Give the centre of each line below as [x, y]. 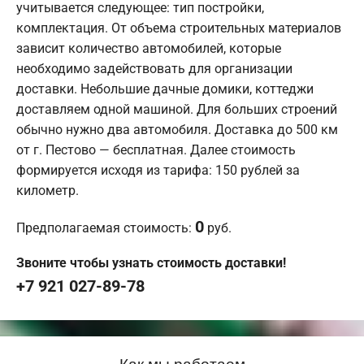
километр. [48, 191]
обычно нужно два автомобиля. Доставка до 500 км [177, 130]
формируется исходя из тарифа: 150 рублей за [158, 171]
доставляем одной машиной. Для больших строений [177, 110]
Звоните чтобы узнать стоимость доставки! [151, 263]
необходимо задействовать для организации [154, 69]
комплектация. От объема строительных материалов [179, 28]
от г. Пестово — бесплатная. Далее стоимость [156, 150]
